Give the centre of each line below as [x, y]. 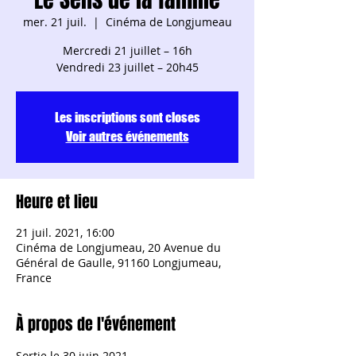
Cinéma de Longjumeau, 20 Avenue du [118, 248]
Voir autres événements [127, 136]
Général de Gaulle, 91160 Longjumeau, [118, 263]
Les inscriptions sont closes [127, 117]
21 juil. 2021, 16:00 [65, 232]
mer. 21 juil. [54, 22]
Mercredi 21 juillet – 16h [127, 50]
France [34, 278]
